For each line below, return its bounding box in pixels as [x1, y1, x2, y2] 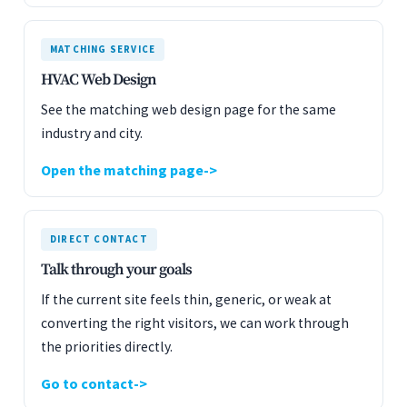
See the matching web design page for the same [41, 101, 336, 118]
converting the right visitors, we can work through [41, 314, 349, 332]
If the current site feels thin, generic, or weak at [41, 291, 332, 308]
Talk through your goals [41, 260, 192, 280]
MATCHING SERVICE [50, 43, 156, 55]
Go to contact [41, 374, 134, 392]
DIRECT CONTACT [50, 233, 148, 245]
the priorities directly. [41, 338, 173, 355]
